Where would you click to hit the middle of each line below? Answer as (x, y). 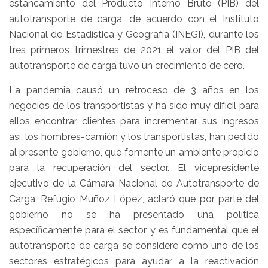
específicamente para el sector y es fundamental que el (134, 230)
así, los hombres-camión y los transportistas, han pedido (134, 137)
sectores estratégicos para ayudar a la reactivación (134, 261)
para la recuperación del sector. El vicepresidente (134, 168)
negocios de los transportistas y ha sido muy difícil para (134, 106)
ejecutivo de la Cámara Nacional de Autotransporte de (134, 183)
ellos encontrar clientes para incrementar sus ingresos (134, 121)
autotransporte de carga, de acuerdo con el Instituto (134, 19)
